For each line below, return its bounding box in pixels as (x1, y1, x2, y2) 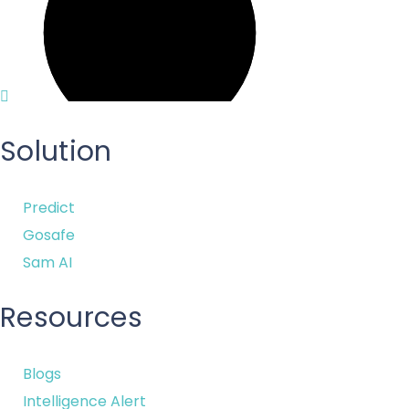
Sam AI (23, 252, 72, 273)
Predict (23, 197, 75, 218)
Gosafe (23, 225, 75, 246)
